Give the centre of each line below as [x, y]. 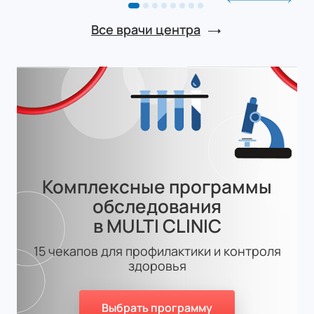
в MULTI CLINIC [157, 225]
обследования [157, 206]
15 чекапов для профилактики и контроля [157, 251]
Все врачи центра [146, 29]
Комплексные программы [157, 186]
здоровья [157, 265]
